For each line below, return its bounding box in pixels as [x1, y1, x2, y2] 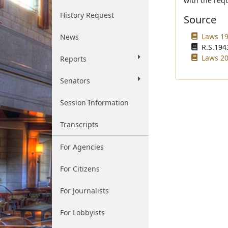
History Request [60, 10, 114, 20]
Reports [60, 54, 87, 64]
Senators [60, 76, 90, 85]
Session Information [60, 98, 129, 107]
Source [183, 13, 216, 26]
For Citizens [60, 164, 100, 174]
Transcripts [60, 120, 98, 129]
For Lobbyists [60, 208, 105, 217]
